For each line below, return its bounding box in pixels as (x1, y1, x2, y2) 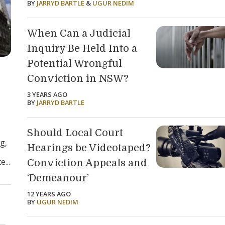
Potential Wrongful (27, 57, 123, 69)
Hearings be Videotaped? (27, 142, 151, 154)
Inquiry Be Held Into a (27, 42, 138, 54)
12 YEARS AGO (27, 189, 71, 198)
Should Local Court (27, 127, 124, 139)
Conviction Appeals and (27, 157, 148, 169)
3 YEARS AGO (27, 89, 68, 99)
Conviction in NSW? (27, 72, 129, 84)
